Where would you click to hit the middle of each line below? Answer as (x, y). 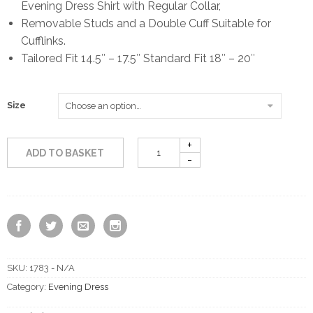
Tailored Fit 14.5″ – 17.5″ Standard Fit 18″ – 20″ (138, 58)
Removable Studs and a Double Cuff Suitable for (146, 23)
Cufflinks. (43, 41)
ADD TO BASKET (65, 153)
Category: (28, 287)
